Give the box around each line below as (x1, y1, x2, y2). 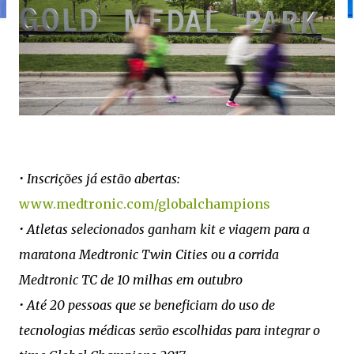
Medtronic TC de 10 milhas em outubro (19, 272, 246, 288)
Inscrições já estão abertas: (27, 171, 180, 186)
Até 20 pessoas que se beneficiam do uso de (27, 297, 275, 313)
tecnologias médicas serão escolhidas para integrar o (19, 322, 320, 338)
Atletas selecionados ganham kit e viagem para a (27, 221, 310, 237)
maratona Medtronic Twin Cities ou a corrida (19, 247, 279, 262)
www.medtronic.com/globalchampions (19, 196, 270, 212)
